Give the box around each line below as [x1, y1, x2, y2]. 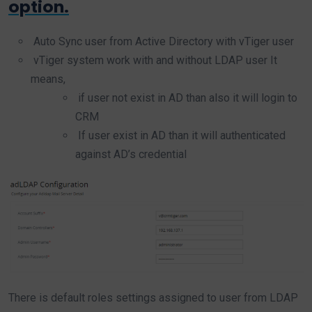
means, [31, 72, 65, 86]
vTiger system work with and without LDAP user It [31, 54, 277, 68]
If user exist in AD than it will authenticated [75, 129, 286, 143]
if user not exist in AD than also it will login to [75, 91, 297, 105]
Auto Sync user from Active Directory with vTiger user [31, 35, 294, 49]
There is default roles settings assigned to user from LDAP [8, 291, 298, 305]
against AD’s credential [75, 148, 187, 162]
